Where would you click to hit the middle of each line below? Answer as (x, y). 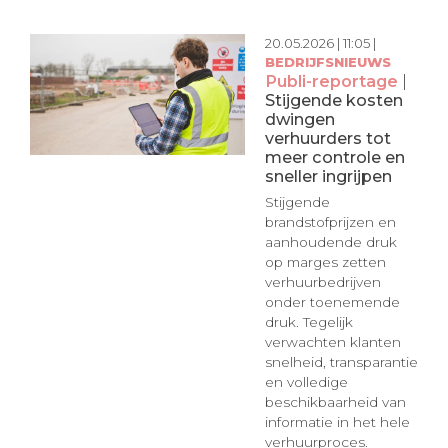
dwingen (299, 118)
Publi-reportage (331, 80)
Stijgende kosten (333, 99)
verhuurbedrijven (322, 282)
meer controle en (334, 156)
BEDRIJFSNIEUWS (327, 61)
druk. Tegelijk (308, 322)
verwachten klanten (332, 342)
